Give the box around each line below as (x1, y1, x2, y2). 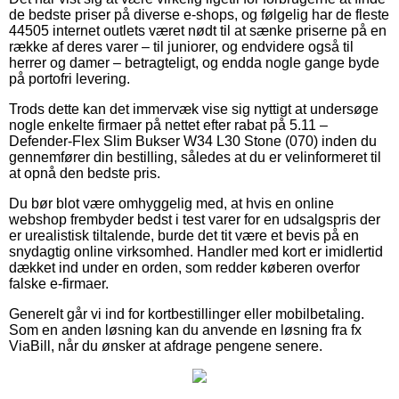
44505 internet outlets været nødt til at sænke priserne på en (9, 22, 387, 38)
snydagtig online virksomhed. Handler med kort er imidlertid (9, 243, 383, 259)
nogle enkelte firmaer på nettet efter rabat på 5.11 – (9, 117, 328, 133)
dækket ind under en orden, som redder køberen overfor (9, 259, 360, 275)
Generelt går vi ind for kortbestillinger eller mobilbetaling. (9, 305, 364, 322)
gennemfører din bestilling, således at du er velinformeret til (9, 149, 381, 165)
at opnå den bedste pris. (9, 165, 160, 181)
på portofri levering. (9, 70, 130, 86)
